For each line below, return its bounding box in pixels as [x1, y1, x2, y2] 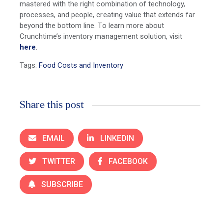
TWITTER [42, 156, 76, 166]
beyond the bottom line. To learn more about [20, 21, 164, 30]
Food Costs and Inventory [39, 60, 123, 70]
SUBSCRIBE [41, 179, 83, 189]
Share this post [20, 100, 84, 110]
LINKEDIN [100, 133, 134, 143]
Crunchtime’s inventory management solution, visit [20, 31, 182, 41]
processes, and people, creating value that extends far [20, 10, 195, 19]
